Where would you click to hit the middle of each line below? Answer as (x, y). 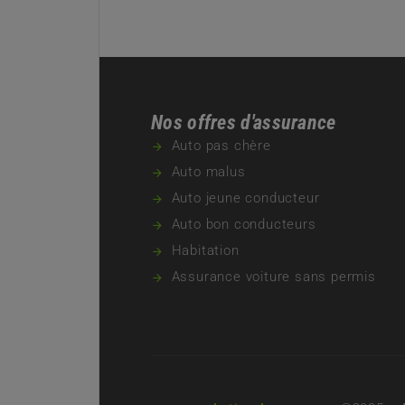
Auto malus (208, 172)
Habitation (205, 251)
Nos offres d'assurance (244, 123)
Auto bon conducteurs (244, 225)
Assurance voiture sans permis (273, 277)
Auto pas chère (221, 146)
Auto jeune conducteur (245, 198)
